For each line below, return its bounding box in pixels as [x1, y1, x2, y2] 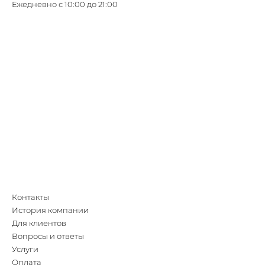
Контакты [12, 193, 49, 202]
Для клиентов [12, 219, 66, 228]
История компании [12, 206, 89, 215]
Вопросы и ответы [12, 232, 84, 241]
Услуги [12, 245, 38, 254]
